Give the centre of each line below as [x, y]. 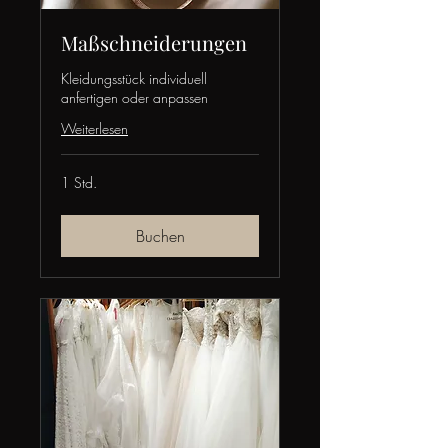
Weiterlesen [94, 129]
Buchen [160, 236]
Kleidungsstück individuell [134, 79]
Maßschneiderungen [154, 43]
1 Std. [79, 183]
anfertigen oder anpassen [134, 98]
